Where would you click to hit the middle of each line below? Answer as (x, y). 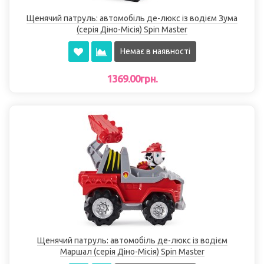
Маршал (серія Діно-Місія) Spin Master (132, 252)
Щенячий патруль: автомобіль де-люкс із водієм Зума (132, 19)
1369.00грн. (132, 79)
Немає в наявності (155, 52)
